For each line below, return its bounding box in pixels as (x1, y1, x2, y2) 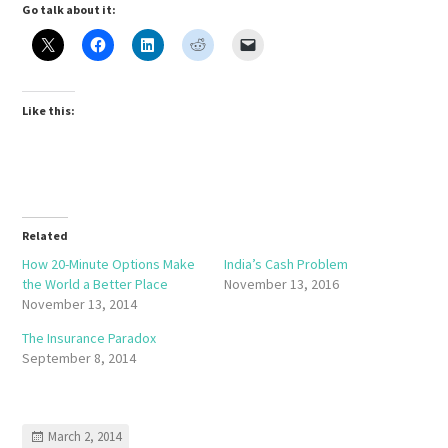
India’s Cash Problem (224, 254, 348, 273)
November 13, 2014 (22, 294, 138, 313)
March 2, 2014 (48, 427, 122, 445)
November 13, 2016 (224, 274, 339, 293)
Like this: (22, 102, 76, 118)
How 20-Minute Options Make (22, 254, 196, 273)
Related (22, 227, 69, 243)
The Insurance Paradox (22, 328, 157, 347)
